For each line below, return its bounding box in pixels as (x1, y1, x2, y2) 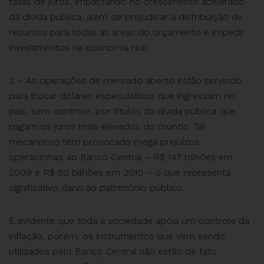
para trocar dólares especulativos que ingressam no (9, 90, 235, 101)
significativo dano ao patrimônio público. (9, 182, 184, 193)
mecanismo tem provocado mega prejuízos (9, 136, 199, 147)
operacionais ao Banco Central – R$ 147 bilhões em (9, 151, 233, 163)
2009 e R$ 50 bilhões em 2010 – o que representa (9, 167, 230, 178)
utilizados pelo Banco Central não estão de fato (9, 246, 217, 257)
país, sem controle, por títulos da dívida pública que (9, 105, 236, 117)
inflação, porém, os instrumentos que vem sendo (9, 230, 225, 242)
